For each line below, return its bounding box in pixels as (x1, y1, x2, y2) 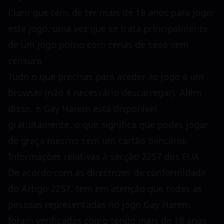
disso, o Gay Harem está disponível (8, 102, 157, 114)
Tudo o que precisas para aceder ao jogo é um (8, 70, 204, 82)
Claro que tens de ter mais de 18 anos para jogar (8, 6, 214, 18)
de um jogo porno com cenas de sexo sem (8, 38, 188, 50)
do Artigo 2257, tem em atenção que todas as (8, 182, 202, 194)
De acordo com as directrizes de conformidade (8, 166, 206, 178)
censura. (8, 54, 44, 66)
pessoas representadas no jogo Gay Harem (8, 198, 190, 210)
